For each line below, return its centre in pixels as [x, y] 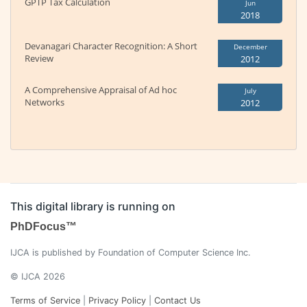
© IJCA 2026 [38, 277]
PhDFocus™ [44, 227]
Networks [45, 102]
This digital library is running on [93, 207]
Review [39, 59]
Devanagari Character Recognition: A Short [111, 46]
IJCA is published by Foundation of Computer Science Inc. [131, 253]
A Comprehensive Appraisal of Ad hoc [101, 90]
